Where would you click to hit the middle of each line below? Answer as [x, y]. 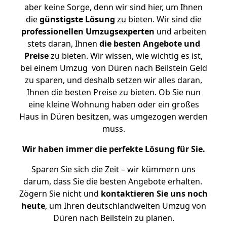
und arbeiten [180, 31]
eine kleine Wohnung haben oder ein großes [113, 104]
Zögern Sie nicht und [60, 194]
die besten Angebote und [149, 44]
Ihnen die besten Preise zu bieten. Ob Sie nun [113, 92]
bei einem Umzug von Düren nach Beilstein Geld [113, 68]
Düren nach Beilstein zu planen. [113, 218]
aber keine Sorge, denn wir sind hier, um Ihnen [113, 7]
